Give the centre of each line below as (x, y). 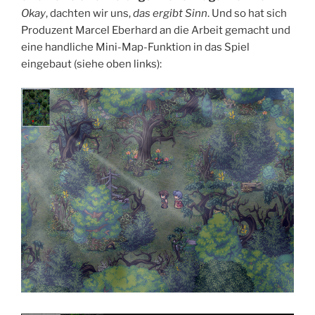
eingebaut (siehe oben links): (91, 64)
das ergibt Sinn (170, 13)
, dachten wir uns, (89, 13)
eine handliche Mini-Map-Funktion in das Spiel (135, 47)
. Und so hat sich (247, 13)
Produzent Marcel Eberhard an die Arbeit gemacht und (156, 30)
